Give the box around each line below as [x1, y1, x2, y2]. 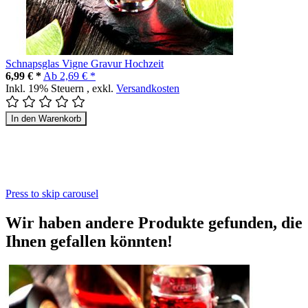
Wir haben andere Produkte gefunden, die [5, 213, 302, 232]
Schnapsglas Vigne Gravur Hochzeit [5, 57, 164, 69]
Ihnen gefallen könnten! [5, 232, 173, 250]
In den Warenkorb [11, 113, 81, 124]
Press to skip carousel [5, 187, 98, 199]
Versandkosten [116, 82, 179, 94]
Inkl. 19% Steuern [5, 82, 87, 94]
